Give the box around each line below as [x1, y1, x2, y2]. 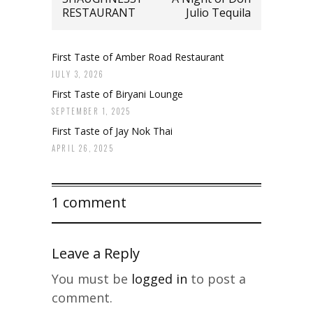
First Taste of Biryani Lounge [52, 87, 183, 101]
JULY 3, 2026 [52, 68, 105, 80]
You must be [52, 270, 131, 288]
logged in [131, 270, 187, 288]
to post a [187, 270, 246, 288]
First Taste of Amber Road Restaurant [52, 50, 224, 64]
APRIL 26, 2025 [52, 143, 114, 154]
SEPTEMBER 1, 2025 [52, 105, 131, 117]
